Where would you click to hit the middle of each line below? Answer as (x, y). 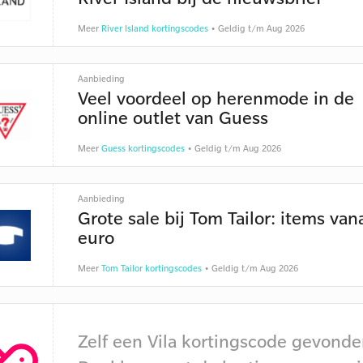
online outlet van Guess (173, 117)
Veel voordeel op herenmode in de (216, 98)
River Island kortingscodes (154, 28)
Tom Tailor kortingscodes (151, 268)
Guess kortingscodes (143, 148)
